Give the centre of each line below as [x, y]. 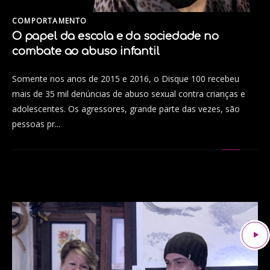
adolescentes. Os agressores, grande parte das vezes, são [126, 108]
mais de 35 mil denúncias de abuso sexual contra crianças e [129, 93]
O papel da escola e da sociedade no [115, 36]
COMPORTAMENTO [50, 21]
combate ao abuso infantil [86, 51]
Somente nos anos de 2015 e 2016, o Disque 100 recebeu [126, 78]
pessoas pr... [36, 124]
